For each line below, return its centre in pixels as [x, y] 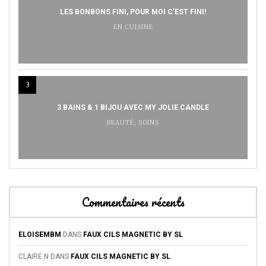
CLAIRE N [34, 257]
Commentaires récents [133, 202]
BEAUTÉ [121, 123]
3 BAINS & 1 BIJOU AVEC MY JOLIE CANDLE [133, 108]
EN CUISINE [133, 27]
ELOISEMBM [40, 235]
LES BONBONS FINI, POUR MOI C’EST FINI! [133, 12]
